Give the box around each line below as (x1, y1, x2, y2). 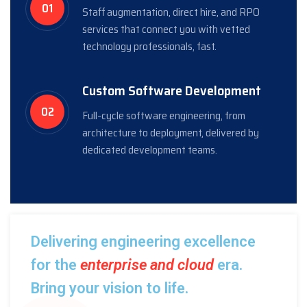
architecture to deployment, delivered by (82, 124, 259, 141)
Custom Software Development (82, 79, 261, 101)
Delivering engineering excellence (31, 233, 256, 250)
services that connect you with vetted (82, 21, 250, 38)
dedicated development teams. (82, 141, 217, 158)
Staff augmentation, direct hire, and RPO (82, 3, 260, 21)
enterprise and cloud (80, 256, 214, 273)
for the (31, 256, 80, 273)
